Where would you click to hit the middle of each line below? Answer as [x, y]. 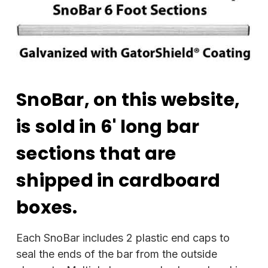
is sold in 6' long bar [108, 127]
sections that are [96, 153]
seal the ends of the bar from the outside [117, 254]
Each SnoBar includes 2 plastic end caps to [123, 237]
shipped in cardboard [118, 180]
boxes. [47, 207]
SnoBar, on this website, [128, 100]
